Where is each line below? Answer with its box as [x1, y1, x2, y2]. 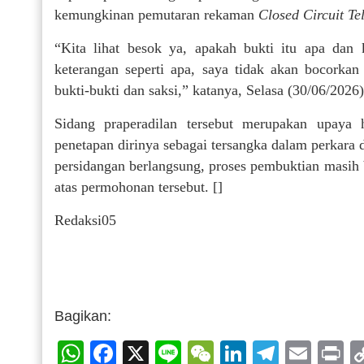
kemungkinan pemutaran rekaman [54, 6, 258, 23]
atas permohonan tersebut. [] [54, 179, 223, 195]
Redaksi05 [54, 212, 116, 228]
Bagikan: [54, 308, 111, 324]
